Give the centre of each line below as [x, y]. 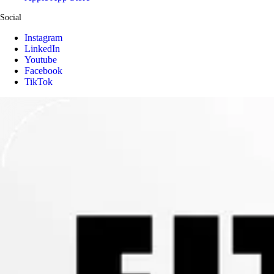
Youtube [41, 59]
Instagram [43, 37]
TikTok [39, 81]
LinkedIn [42, 48]
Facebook [43, 70]
